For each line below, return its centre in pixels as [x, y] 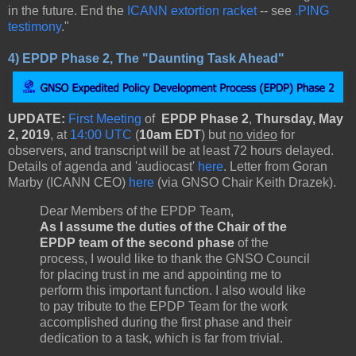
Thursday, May [299, 119]
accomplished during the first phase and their [166, 322]
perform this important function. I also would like [173, 290]
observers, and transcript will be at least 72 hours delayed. [171, 151]
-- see [276, 11]
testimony [35, 27]
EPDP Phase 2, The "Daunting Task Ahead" [153, 58]
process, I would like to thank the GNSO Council [175, 258]
